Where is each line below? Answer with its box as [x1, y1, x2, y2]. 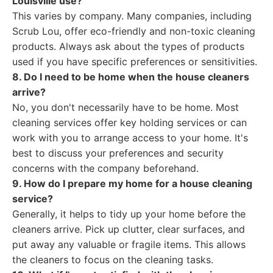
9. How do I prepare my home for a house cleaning [12, 177, 252, 190]
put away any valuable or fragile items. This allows [12, 238, 246, 250]
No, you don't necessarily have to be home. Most [12, 101, 239, 113]
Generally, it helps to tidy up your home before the [12, 208, 246, 220]
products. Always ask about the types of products [12, 40, 244, 52]
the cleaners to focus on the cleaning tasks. [12, 253, 213, 266]
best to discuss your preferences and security [12, 147, 224, 159]
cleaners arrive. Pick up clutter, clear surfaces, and [12, 223, 245, 235]
